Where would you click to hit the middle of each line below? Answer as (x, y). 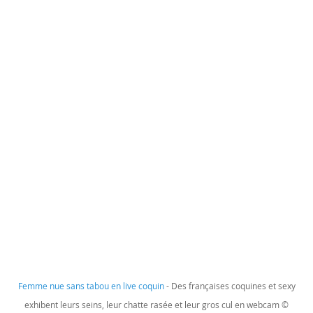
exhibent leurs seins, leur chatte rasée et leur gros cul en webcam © (156, 305)
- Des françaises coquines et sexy (230, 286)
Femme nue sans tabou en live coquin (91, 286)
